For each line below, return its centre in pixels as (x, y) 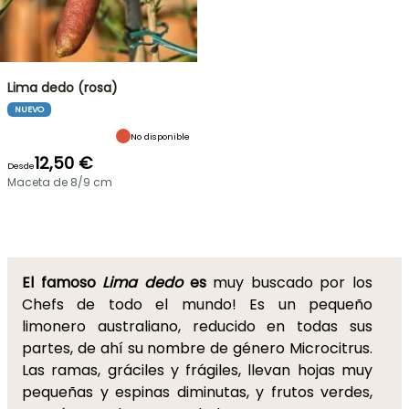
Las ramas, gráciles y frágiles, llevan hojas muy (197, 370)
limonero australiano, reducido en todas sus (197, 326)
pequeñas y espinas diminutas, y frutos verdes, (197, 392)
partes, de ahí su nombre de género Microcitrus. (197, 348)
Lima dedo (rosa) (63, 88)
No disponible (160, 136)
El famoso (59, 283)
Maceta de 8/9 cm (60, 182)
